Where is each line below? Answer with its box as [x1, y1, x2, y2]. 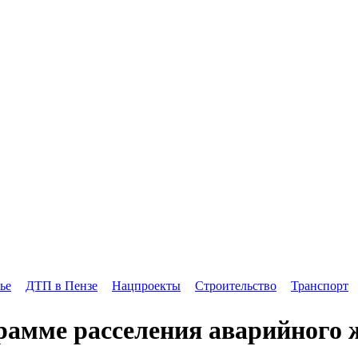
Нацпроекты [112, 278, 181, 292]
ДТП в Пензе [26, 278, 97, 292]
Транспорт [291, 278, 348, 292]
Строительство [195, 278, 276, 292]
